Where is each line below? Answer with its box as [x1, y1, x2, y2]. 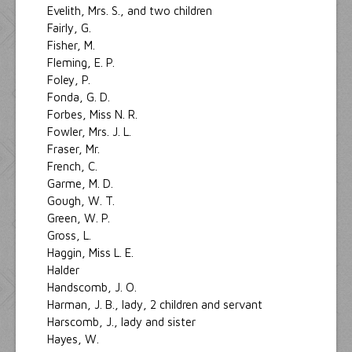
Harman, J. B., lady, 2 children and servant [47, 297, 262, 311]
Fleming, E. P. [47, 55, 118, 69]
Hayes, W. [47, 332, 102, 346]
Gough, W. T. [47, 193, 118, 207]
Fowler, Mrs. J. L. [47, 124, 134, 138]
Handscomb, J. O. [47, 280, 140, 294]
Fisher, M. [47, 38, 98, 52]
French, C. [47, 159, 101, 173]
